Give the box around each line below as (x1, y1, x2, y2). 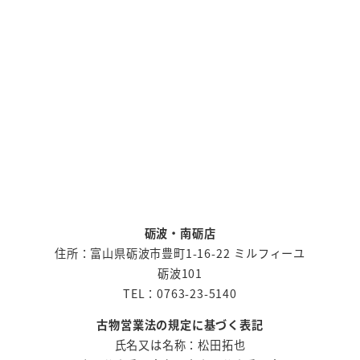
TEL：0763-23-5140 (123, 284, 237, 301)
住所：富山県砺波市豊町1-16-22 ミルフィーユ (55, 244, 305, 261)
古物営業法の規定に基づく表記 (96, 316, 264, 333)
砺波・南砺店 (144, 224, 216, 241)
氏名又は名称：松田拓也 (114, 336, 246, 353)
